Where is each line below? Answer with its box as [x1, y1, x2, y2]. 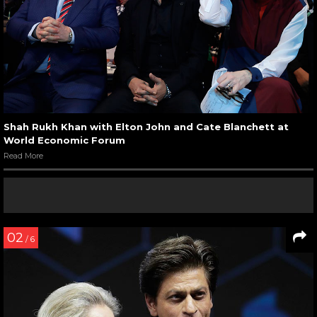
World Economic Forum [4, 134, 125, 146]
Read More [4, 151, 43, 161]
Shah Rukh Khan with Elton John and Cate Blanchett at [4, 121, 289, 133]
